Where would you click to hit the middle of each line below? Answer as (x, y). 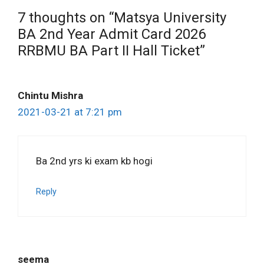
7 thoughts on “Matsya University (122, 17)
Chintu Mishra (50, 95)
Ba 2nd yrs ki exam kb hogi (94, 161)
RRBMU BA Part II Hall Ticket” (111, 50)
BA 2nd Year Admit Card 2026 (112, 34)
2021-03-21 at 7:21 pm (70, 112)
